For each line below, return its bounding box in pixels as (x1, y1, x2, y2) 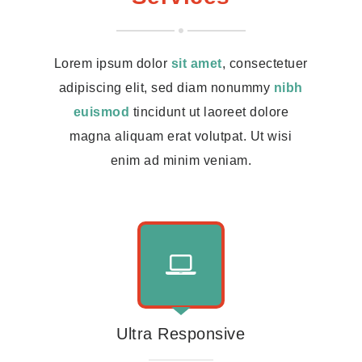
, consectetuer (221, 57, 308, 70)
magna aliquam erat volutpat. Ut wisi (69, 129, 293, 143)
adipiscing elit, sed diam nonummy (58, 81, 274, 95)
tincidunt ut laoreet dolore (129, 105, 289, 119)
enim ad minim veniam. (110, 154, 252, 167)
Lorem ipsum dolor (53, 57, 171, 70)
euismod (73, 105, 130, 119)
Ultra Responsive (116, 325, 246, 343)
